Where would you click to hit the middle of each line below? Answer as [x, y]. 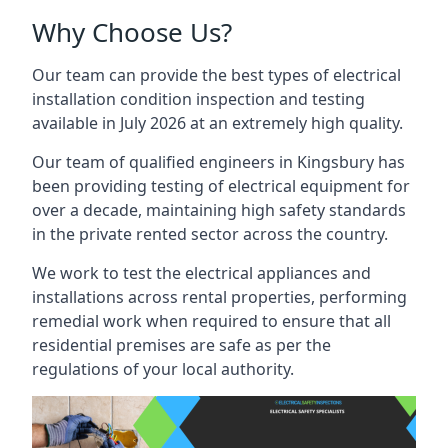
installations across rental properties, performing [219, 297]
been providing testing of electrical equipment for [221, 186]
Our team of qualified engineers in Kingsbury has [218, 162]
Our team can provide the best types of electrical [216, 75]
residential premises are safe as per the [181, 345]
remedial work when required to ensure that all [211, 321]
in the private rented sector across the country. [210, 234]
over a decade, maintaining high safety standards [219, 210]
